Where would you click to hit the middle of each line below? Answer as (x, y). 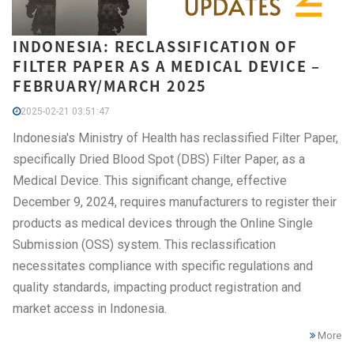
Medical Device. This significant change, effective (150, 180)
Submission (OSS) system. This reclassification (144, 244)
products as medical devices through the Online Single (163, 223)
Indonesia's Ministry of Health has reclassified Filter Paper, (175, 137)
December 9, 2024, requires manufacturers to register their (175, 201)
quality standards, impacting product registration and (157, 287)
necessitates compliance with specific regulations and (163, 265)
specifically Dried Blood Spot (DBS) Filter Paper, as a (159, 159)
